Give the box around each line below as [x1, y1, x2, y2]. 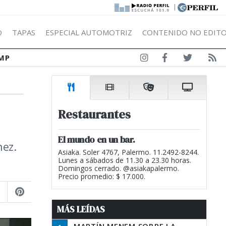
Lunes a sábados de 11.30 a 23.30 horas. [58, 155, 191, 165]
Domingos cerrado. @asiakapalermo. [58, 163, 179, 173]
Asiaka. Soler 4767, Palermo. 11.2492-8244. [58, 147, 199, 157]
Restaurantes [58, 106, 131, 123]
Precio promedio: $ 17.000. [58, 172, 145, 181]
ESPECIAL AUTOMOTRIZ [45, 27, 132, 37]
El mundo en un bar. [58, 133, 135, 146]
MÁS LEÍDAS [57, 203, 105, 215]
